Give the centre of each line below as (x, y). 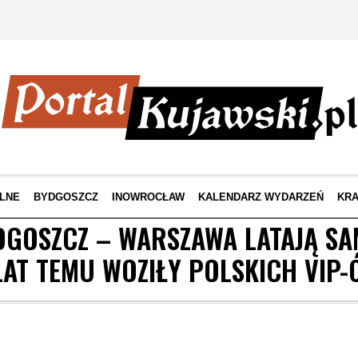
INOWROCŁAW (148, 197)
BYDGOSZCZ (66, 197)
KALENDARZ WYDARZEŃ (261, 197)
